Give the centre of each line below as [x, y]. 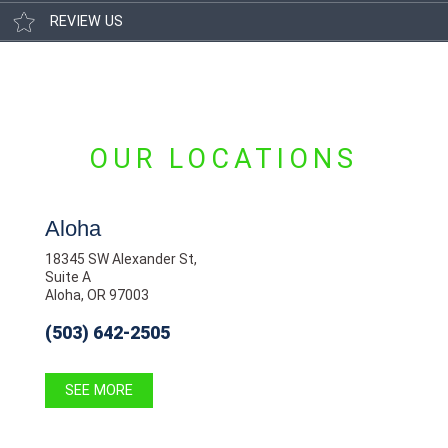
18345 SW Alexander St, [120, 258]
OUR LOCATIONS [224, 158]
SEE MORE [98, 390]
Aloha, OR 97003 [96, 294]
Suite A [67, 276]
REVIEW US [86, 22]
